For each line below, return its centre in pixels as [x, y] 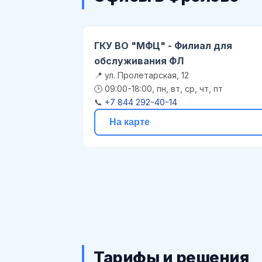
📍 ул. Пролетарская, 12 [142, 75]
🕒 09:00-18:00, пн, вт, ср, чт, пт [158, 88]
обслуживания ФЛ [139, 61]
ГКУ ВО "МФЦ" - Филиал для [163, 45]
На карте [130, 122]
